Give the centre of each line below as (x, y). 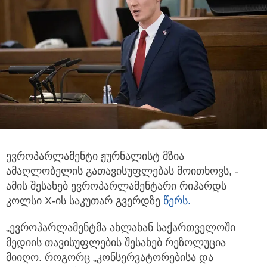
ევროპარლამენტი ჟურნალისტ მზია (95, 156)
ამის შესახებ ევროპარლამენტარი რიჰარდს (116, 186)
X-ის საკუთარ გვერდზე (104, 201)
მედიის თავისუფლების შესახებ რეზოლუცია (116, 242)
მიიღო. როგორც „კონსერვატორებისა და (110, 257)
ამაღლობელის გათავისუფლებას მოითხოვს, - (122, 171)
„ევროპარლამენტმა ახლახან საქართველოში (121, 227)
